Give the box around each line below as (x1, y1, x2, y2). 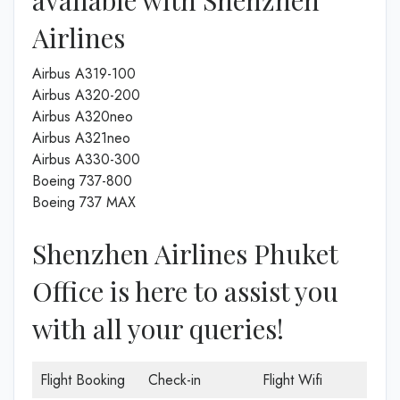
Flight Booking (40, 369, 125, 390)
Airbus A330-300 (32, 148, 140, 170)
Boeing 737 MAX (32, 191, 136, 212)
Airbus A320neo (32, 105, 133, 127)
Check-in (148, 369, 201, 390)
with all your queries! (32, 310, 284, 346)
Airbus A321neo (32, 127, 130, 148)
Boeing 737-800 (32, 170, 132, 191)
